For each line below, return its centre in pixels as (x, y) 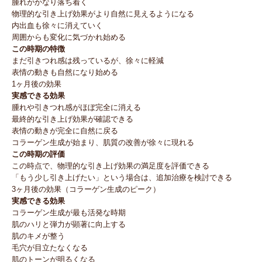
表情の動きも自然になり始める (65, 73)
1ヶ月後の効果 (37, 84)
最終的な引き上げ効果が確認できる (73, 119)
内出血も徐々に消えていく (57, 26)
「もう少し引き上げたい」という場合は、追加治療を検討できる (122, 178)
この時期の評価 (38, 154)
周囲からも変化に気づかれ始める (69, 37)
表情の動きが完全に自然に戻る (65, 131)
